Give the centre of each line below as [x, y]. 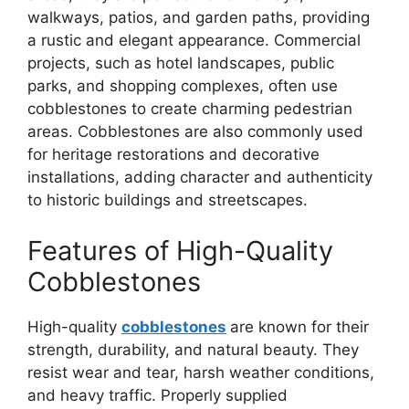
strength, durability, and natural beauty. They [193, 349]
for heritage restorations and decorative [173, 155]
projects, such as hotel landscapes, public [181, 63]
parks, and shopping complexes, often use [183, 86]
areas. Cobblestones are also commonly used [195, 132]
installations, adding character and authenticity [200, 178]
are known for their [299, 326]
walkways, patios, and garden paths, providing [199, 18]
